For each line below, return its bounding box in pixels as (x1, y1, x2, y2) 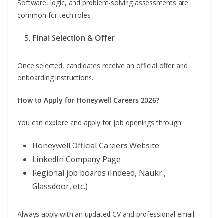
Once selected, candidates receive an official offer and (18, 61, 188, 71)
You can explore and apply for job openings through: (18, 118, 182, 127)
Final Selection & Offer (32, 33, 115, 44)
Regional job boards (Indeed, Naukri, (32, 167, 166, 179)
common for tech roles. (18, 10, 92, 20)
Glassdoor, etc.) (32, 181, 88, 192)
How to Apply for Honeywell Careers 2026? (18, 95, 159, 105)
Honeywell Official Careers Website (32, 140, 159, 151)
